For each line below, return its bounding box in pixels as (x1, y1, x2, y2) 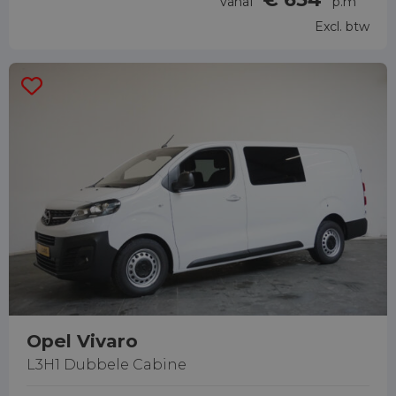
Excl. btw (315, 19, 369, 35)
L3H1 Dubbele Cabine (27, 356, 187, 374)
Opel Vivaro (27, 330, 138, 353)
